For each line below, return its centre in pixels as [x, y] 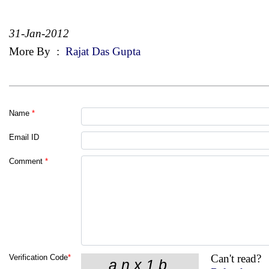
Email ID [24, 137]
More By [31, 51]
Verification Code [38, 257]
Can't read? [236, 258]
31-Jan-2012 [39, 33]
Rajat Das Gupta [101, 51]
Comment [26, 161]
